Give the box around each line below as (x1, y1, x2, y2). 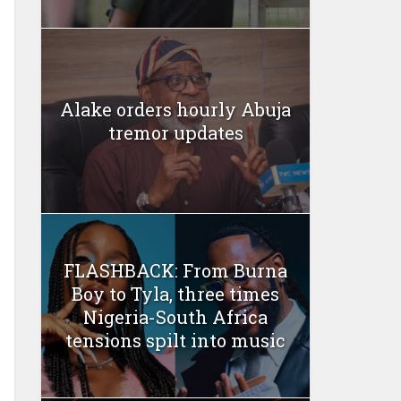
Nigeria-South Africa (83, 305, 268, 329)
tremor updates (107, 120, 243, 144)
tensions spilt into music (65, 328, 286, 353)
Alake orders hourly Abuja (60, 97, 291, 121)
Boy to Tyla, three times (72, 282, 279, 306)
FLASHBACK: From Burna (64, 259, 287, 283)
